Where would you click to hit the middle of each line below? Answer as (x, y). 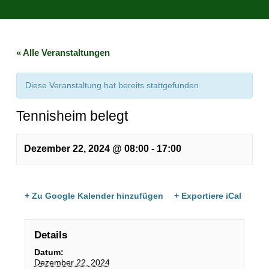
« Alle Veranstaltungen (63, 52)
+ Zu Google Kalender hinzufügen (94, 196)
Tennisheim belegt (72, 116)
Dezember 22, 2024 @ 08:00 (87, 148)
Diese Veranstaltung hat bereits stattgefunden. (113, 85)
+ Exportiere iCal (207, 196)
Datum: (49, 252)
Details (50, 235)
